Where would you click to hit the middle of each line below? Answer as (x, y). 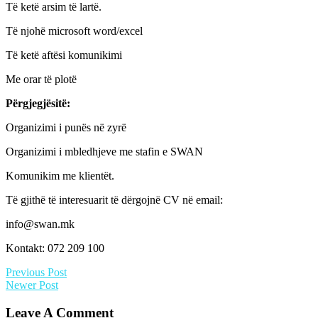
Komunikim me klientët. (60, 175)
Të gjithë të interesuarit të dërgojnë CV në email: (114, 199)
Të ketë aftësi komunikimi (64, 55)
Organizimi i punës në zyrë (66, 127)
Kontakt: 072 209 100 (55, 248)
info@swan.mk (40, 224)
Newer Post (32, 285)
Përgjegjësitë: (38, 103)
